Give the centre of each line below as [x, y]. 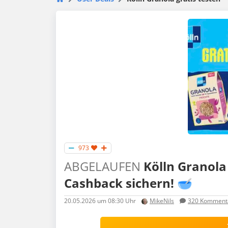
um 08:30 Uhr [116, 201]
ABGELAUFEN [102, 166]
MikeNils [162, 201]
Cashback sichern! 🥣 [128, 183]
